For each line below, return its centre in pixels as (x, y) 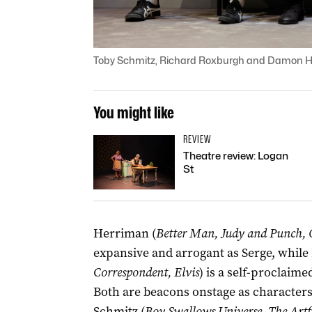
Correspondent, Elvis (146, 272)
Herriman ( (124, 233)
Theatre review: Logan (235, 156)
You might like (133, 112)
